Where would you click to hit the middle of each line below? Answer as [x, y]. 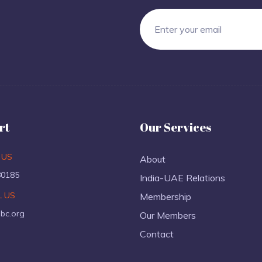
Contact [157, 234]
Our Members [168, 215]
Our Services [175, 127]
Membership [166, 196]
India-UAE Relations [182, 177]
